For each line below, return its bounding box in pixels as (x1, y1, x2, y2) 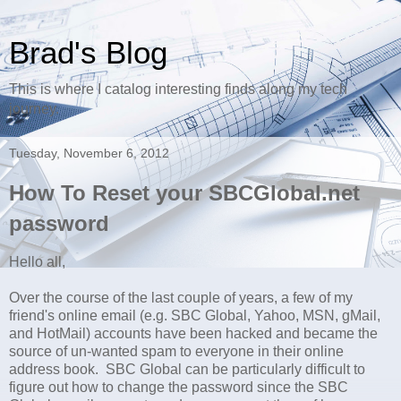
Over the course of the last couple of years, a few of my (9, 289, 353, 305)
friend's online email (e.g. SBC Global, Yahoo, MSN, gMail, (9, 307, 380, 323)
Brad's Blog (9, 36, 167, 70)
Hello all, (9, 253, 65, 269)
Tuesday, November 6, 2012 (9, 146, 169, 160)
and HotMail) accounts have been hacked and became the (9, 325, 378, 341)
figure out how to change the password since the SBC (9, 379, 348, 395)
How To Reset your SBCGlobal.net (9, 181, 360, 205)
